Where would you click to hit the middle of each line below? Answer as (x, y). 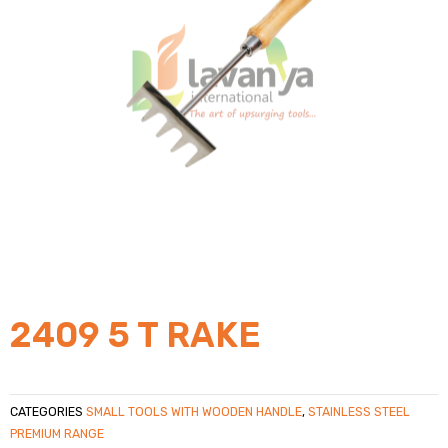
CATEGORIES (46, 412)
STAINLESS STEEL (359, 412)
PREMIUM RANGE (57, 434)
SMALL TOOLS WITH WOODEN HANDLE (194, 412)
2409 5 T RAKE (135, 335)
